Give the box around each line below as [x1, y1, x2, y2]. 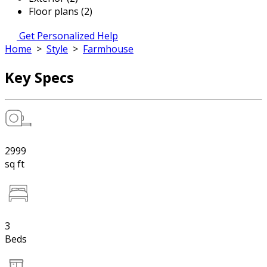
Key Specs [5, 67, 74, 87]
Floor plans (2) [29, 5, 92, 18]
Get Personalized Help [19, 29, 118, 42]
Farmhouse [83, 42, 133, 55]
